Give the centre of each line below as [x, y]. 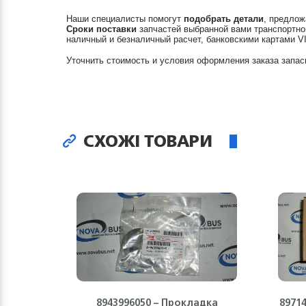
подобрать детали [224, 19]
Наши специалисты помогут [125, 19]
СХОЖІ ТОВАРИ [146, 141]
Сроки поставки [101, 29]
